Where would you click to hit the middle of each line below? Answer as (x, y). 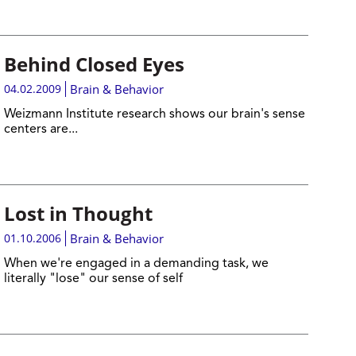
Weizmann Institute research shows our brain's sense (154, 114)
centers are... (41, 130)
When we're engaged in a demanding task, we (136, 264)
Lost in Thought (78, 213)
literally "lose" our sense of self (93, 279)
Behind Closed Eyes (94, 64)
